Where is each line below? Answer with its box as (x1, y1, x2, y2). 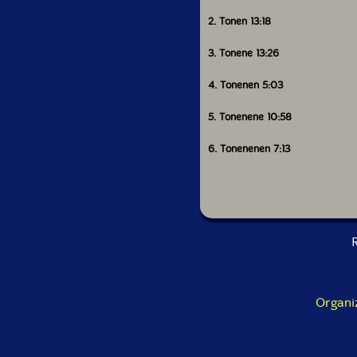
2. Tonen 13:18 (208, 14, 271, 27)
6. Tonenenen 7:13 (208, 142, 290, 155)
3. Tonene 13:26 (208, 46, 279, 59)
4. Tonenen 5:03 (208, 78, 283, 91)
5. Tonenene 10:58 (208, 110, 292, 123)
